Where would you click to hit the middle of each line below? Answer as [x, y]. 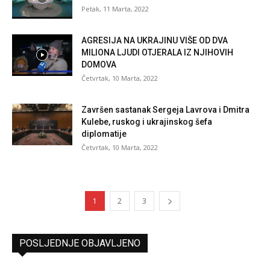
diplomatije [104, 134]
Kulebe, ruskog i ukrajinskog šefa [147, 122]
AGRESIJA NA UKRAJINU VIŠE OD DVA [155, 40]
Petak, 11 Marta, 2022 [115, 9]
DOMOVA [99, 64]
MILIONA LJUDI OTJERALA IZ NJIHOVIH [157, 52]
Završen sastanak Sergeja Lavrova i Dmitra [165, 110]
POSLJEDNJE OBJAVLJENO [80, 243]
